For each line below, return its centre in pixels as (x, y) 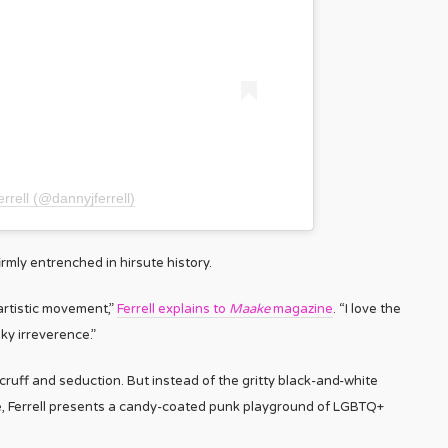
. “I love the (367, 308)
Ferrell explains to (173, 308)
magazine (301, 308)
